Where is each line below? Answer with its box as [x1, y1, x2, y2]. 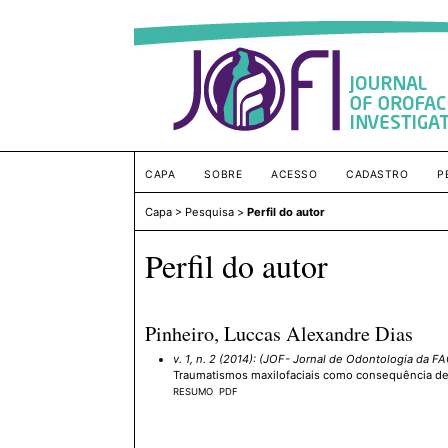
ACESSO [271, 168, 318, 181]
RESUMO [173, 385, 214, 397]
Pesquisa [185, 205, 235, 220]
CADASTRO [346, 168, 409, 181]
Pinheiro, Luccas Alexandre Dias [145, 319, 414, 347]
